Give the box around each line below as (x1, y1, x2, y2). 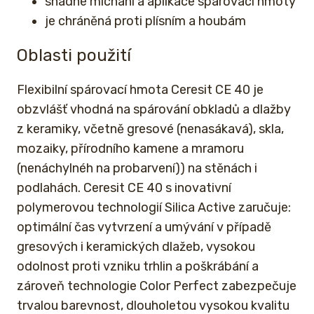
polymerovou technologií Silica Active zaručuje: (17, 200, 291, 216)
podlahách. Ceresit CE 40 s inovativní (17, 180, 231, 196)
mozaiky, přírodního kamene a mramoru (17, 141, 247, 157)
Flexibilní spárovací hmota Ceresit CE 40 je (17, 82, 264, 98)
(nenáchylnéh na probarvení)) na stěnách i (17, 161, 257, 177)
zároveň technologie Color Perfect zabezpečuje (17, 278, 296, 294)
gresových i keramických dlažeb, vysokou (17, 239, 255, 255)
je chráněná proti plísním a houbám (45, 13, 246, 29)
